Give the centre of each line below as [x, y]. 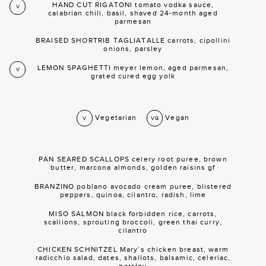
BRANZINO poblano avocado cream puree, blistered [133, 186]
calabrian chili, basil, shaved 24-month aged [133, 13]
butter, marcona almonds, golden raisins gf [133, 167]
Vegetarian [120, 117]
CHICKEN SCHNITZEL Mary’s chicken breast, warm [133, 249]
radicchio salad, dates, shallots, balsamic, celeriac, [133, 257]
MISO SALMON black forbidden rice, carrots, [133, 213]
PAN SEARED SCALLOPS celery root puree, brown [133, 159]
